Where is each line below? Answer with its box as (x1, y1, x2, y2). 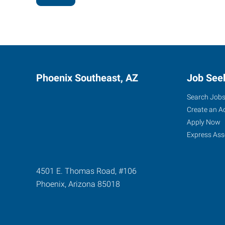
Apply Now (187, 118, 220, 126)
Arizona (68, 179, 95, 189)
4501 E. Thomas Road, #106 (36, 166, 137, 176)
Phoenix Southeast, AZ (36, 72, 138, 84)
